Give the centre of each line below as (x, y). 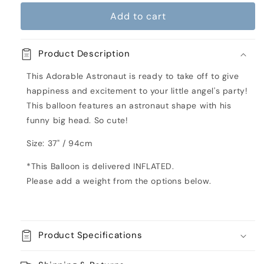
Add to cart (138, 16)
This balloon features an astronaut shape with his (129, 105)
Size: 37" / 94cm (60, 143)
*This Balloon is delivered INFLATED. (100, 166)
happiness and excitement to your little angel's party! (137, 91)
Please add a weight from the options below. (119, 181)
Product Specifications (90, 235)
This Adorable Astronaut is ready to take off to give (133, 76)
